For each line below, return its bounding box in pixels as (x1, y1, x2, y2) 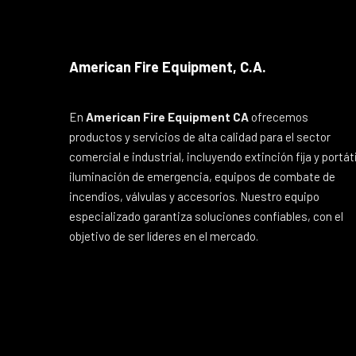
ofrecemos (249, 110, 308, 124)
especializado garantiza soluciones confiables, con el (69, 209, 343, 223)
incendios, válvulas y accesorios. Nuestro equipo (69, 189, 319, 203)
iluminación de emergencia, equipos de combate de (69, 169, 335, 184)
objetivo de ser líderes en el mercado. (69, 229, 258, 243)
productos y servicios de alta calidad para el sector (69, 130, 331, 144)
